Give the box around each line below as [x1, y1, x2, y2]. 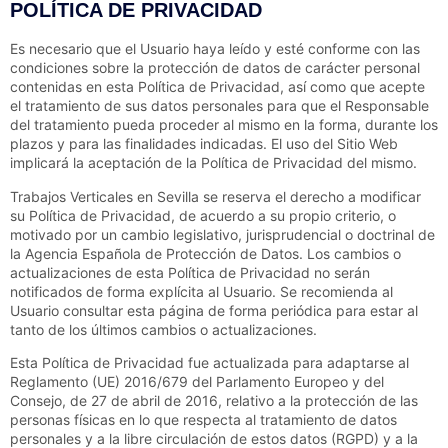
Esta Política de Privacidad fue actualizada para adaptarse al [10, 354, 409, 372]
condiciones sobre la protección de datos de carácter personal [10, 59, 420, 77]
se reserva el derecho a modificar [199, 187, 421, 205]
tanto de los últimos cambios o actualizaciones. [10, 320, 317, 338]
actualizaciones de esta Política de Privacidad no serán [10, 263, 370, 281]
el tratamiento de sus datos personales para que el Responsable [10, 97, 429, 115]
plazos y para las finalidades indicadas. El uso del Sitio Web [10, 135, 398, 153]
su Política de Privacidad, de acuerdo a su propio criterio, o [10, 206, 396, 224]
